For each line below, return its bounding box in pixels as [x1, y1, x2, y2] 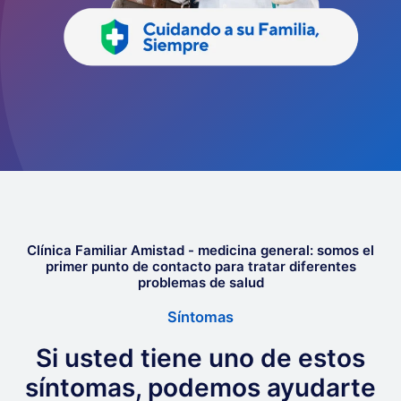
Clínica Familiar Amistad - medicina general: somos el [27, 241, 374, 259]
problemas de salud [137, 273, 264, 291]
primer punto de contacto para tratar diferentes [45, 257, 356, 275]
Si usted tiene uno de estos [36, 342, 365, 373]
